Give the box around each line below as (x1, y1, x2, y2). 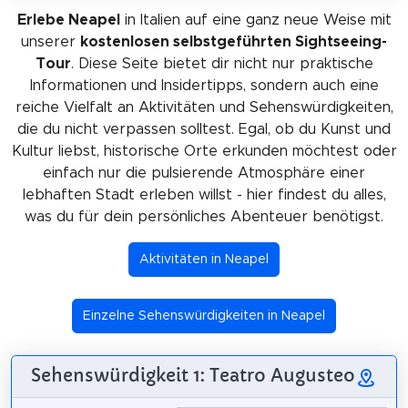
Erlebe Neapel (16, 12, 120, 27)
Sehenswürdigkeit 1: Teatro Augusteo (31, 363, 355, 386)
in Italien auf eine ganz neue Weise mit (119, 12, 392, 27)
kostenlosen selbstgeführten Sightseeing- (80, 34, 387, 49)
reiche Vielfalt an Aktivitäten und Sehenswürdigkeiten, (15, 99, 393, 115)
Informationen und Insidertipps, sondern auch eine (29, 77, 379, 93)
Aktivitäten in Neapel (139, 252, 269, 266)
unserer (21, 34, 80, 49)
